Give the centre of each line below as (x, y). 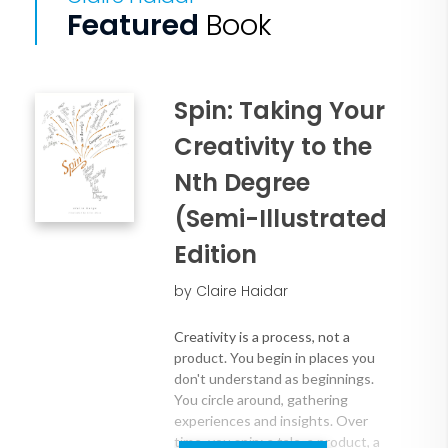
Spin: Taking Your (280, 111)
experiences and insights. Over (271, 421)
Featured (136, 25)
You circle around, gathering (261, 400)
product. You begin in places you (275, 358)
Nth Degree (242, 183)
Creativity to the (273, 147)
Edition (216, 255)
